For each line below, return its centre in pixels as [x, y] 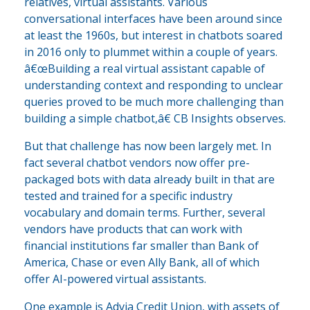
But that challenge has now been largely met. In [148, 146]
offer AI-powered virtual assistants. [115, 279]
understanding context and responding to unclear [154, 85]
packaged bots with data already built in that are [149, 179]
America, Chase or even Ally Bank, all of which [142, 262]
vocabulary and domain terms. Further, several [145, 212]
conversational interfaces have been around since [153, 18]
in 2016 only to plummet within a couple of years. [151, 52]
